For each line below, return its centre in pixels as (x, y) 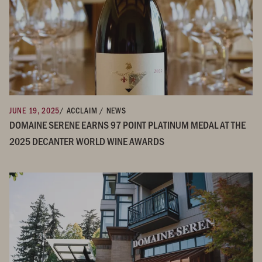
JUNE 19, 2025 (35, 111)
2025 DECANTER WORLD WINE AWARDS (87, 141)
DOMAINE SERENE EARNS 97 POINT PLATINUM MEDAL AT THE (127, 125)
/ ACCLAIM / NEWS (93, 111)
